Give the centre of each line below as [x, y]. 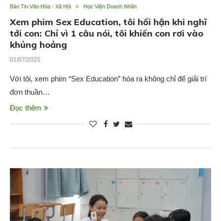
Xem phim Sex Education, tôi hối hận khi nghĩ [108, 22]
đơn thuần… [30, 92]
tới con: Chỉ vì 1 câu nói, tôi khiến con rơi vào [107, 34]
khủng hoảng [38, 45]
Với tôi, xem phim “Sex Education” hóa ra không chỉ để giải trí [108, 79]
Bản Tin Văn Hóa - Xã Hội [40, 7]
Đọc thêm [26, 108]
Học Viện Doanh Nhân [110, 7]
